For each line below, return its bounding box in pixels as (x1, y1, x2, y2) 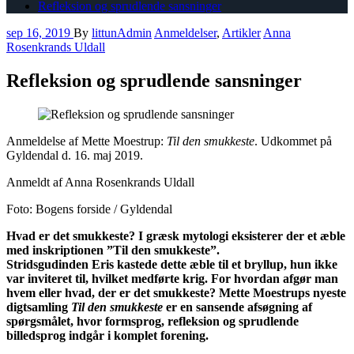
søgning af (258, 299, 312, 314)
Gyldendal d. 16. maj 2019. (6, 148, 146, 162)
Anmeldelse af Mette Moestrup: (6, 134, 167, 148)
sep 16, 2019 (6, 25, 70, 40)
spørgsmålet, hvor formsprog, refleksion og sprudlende (6, 314, 299, 328)
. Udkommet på (254, 134, 332, 148)
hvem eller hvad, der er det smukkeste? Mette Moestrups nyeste (6, 285, 346, 299)
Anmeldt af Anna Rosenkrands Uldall (6, 175, 194, 189)
